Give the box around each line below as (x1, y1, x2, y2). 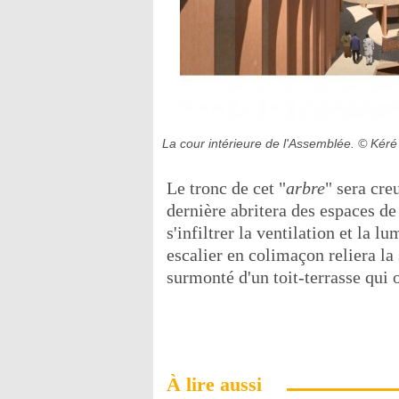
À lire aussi (167, 372, 262, 395)
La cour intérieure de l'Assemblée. (162, 135, 358, 151)
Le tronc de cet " (167, 177, 286, 198)
